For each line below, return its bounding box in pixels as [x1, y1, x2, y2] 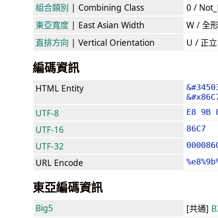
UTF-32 [36, 140, 64, 152]
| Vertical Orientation [69, 36, 155, 48]
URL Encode [36, 156, 83, 168]
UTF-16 [36, 123, 64, 135]
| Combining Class [69, 1, 144, 13]
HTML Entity [36, 82, 84, 94]
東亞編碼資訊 [33, 179, 103, 195]
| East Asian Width [69, 18, 145, 31]
